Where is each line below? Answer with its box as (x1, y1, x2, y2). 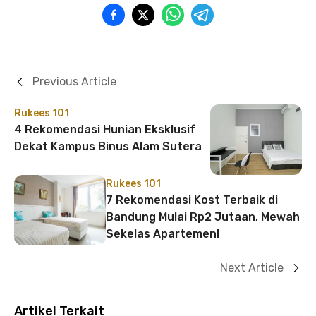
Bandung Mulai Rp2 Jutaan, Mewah (106, 209, 300, 224)
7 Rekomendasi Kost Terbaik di (106, 193, 278, 207)
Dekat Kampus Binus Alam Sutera (14, 139, 202, 153)
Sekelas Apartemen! (106, 226, 219, 241)
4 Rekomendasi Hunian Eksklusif (14, 122, 195, 136)
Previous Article (32, 74, 116, 88)
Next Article (220, 260, 284, 274)
